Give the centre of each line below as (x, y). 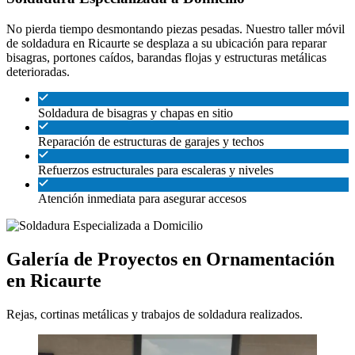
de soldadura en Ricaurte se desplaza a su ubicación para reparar (166, 43)
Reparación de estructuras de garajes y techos (151, 141)
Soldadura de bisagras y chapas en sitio (136, 113)
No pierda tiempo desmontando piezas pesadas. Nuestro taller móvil (176, 29)
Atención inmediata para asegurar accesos (142, 198)
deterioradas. (38, 71)
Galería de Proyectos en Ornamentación (170, 259)
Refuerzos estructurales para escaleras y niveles (156, 170)
